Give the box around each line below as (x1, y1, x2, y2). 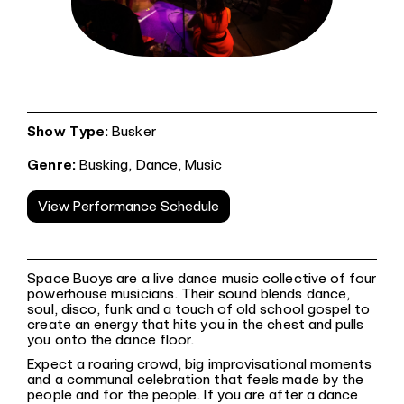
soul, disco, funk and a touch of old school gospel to (27, 300, 371, 317)
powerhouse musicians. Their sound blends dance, (27, 285, 351, 301)
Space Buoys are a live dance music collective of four (27, 270, 377, 286)
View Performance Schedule (38, 197, 220, 214)
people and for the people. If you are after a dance (27, 386, 359, 402)
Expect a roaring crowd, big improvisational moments (27, 355, 372, 372)
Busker (112, 123, 156, 139)
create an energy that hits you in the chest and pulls (27, 316, 364, 332)
